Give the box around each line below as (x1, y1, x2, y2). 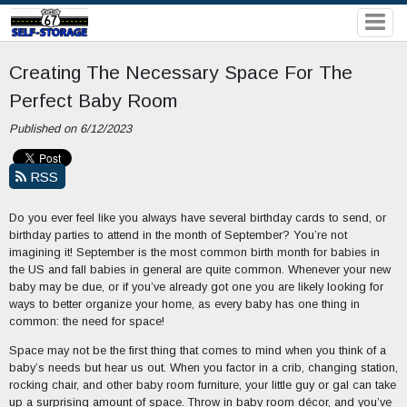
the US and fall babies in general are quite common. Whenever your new (8, 263, 391, 277)
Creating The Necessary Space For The (8, 61, 352, 83)
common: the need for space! (8, 314, 164, 329)
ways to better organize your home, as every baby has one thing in (8, 297, 360, 312)
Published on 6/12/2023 (8, 122, 132, 136)
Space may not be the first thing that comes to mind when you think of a (8, 342, 386, 357)
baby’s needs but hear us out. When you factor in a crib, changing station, (8, 360, 398, 374)
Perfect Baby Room (8, 89, 177, 111)
